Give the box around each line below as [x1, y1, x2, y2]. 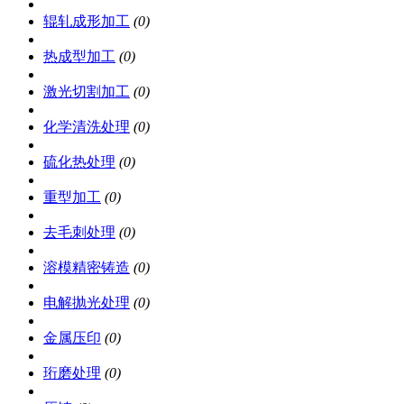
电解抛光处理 [43, 294, 130, 310]
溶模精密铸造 [43, 259, 130, 275]
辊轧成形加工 [43, 13, 130, 29]
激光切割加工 [43, 83, 130, 99]
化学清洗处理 [43, 118, 130, 134]
